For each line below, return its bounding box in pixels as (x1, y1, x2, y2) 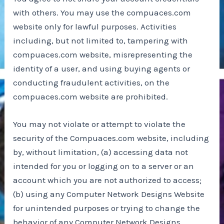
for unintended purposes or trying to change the (13, 203, 200, 213)
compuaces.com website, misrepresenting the (13, 49, 193, 60)
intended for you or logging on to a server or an (13, 161, 194, 171)
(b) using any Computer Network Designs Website (13, 189, 205, 199)
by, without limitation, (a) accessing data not (13, 147, 188, 157)
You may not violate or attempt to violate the (13, 119, 186, 129)
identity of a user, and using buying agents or (13, 63, 190, 74)
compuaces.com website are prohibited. (13, 91, 168, 102)
